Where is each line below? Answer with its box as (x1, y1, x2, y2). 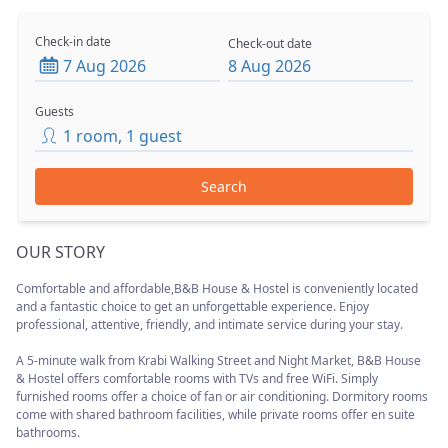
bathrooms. (16, 424, 80, 441)
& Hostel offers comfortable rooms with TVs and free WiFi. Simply (16, 370, 378, 387)
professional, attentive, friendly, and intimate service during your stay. (16, 316, 403, 333)
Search (201, 177, 247, 196)
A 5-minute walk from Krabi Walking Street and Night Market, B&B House (16, 352, 421, 369)
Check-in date (34, 33, 111, 50)
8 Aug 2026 (228, 55, 311, 77)
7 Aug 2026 (62, 55, 146, 77)
